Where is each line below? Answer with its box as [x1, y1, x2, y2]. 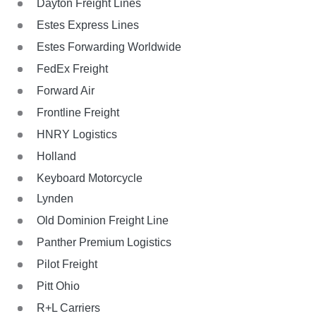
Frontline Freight [37, 107, 119, 119]
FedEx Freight [37, 63, 108, 75]
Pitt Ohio [37, 280, 80, 293]
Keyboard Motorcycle [37, 172, 142, 185]
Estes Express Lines [37, 19, 139, 32]
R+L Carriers [37, 302, 100, 315]
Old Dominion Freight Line [37, 214, 169, 227]
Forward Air [37, 85, 95, 97]
